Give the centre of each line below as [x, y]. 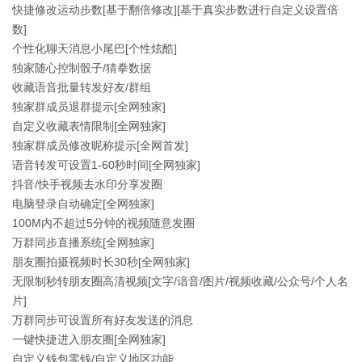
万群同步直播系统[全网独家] [83, 242]
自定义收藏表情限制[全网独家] [89, 126]
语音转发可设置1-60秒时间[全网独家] [106, 165]
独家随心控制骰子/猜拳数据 [82, 68]
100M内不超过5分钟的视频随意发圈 [103, 223]
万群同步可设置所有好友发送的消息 [103, 320]
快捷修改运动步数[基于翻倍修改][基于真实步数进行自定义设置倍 [175, 10]
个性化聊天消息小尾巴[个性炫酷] [95, 48]
